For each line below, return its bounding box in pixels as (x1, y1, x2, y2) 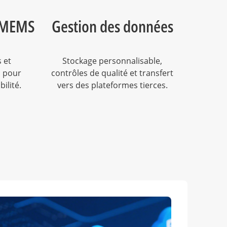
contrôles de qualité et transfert (51, 67, 173, 79)
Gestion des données (51, 15, 173, 37)
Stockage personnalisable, (62, 55, 162, 66)
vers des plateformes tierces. (57, 80, 168, 91)
